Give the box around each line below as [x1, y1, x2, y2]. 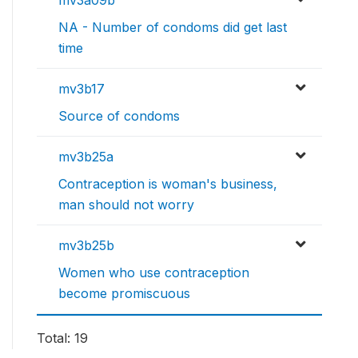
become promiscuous [58, 285, 190, 302]
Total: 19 [37, 330, 88, 347]
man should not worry [58, 197, 194, 213]
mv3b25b [58, 237, 114, 254]
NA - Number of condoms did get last [58, 19, 287, 36]
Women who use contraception [58, 265, 249, 281]
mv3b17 [58, 81, 105, 97]
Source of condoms [58, 108, 180, 125]
